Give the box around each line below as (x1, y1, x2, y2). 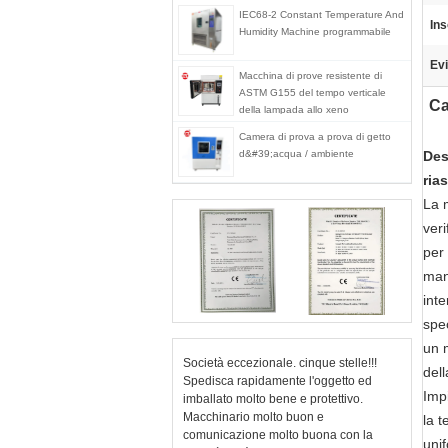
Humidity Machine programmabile (239, 26, 391, 37)
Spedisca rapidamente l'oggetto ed (183, 374, 372, 388)
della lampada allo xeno (239, 104, 349, 115)
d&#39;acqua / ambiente (239, 148, 354, 159)
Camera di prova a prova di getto (239, 131, 391, 142)
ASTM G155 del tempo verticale (239, 87, 386, 98)
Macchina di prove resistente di (239, 70, 382, 81)
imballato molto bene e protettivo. (183, 392, 363, 406)
